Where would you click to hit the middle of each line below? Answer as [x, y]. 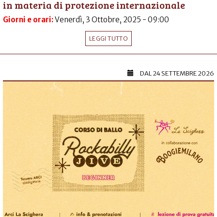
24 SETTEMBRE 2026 [183, 74]
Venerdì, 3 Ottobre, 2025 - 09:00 [112, 20]
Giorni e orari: [29, 20]
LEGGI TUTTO [108, 39]
